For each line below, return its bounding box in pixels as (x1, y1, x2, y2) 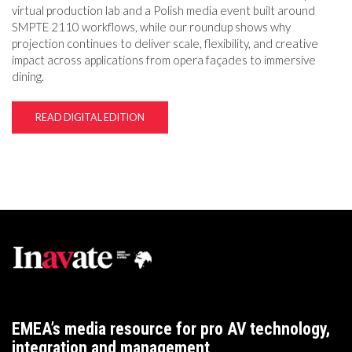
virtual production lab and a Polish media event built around (12, 2, 315, 17)
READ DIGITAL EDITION (35, 111, 145, 123)
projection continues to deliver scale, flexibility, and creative (12, 35, 318, 50)
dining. (12, 68, 44, 83)
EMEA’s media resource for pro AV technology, (12, 318, 330, 339)
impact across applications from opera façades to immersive (12, 52, 316, 67)
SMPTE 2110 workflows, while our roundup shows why (12, 19, 291, 34)
